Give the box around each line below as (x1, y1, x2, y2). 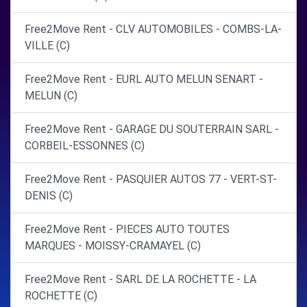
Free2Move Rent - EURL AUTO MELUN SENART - (25, 73, 263, 86)
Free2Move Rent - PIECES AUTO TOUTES (25, 223, 230, 236)
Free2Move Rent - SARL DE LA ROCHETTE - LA (25, 273, 256, 286)
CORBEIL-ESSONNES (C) (25, 139, 145, 152)
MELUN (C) (25, 89, 77, 102)
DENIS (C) (25, 189, 73, 202)
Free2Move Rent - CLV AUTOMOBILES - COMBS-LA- (25, 23, 282, 36)
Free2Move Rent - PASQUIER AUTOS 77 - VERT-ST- (25, 173, 277, 186)
